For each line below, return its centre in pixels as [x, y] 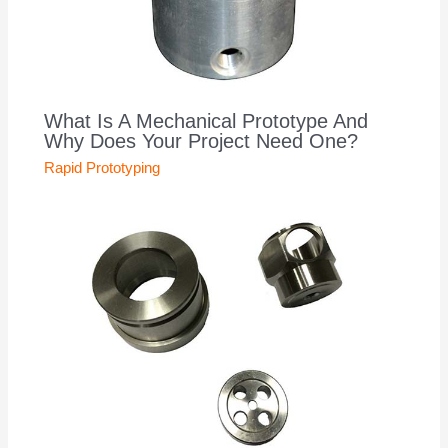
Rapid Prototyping [102, 167]
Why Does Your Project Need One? [201, 140]
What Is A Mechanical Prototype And [206, 120]
